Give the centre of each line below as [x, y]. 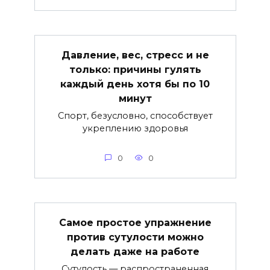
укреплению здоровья [135, 128]
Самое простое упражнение [135, 222]
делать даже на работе [135, 251]
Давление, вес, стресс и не [135, 55]
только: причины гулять [135, 69]
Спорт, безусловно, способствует [135, 115]
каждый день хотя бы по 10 [135, 84]
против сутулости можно [135, 237]
